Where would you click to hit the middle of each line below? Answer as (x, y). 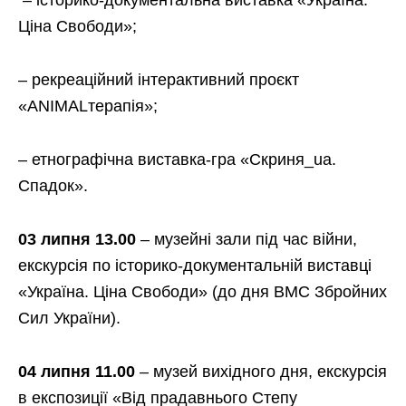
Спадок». (53, 185)
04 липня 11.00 (77, 371)
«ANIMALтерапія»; (88, 106)
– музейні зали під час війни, (246, 239)
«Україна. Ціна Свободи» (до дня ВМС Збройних (203, 291)
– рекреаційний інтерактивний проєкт (159, 79)
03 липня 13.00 (77, 239)
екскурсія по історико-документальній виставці (195, 265)
